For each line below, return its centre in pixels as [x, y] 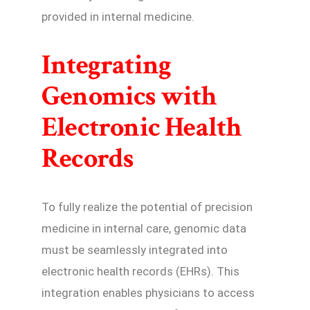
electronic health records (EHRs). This [140, 272]
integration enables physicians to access [148, 293]
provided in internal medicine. [118, 16]
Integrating [107, 65]
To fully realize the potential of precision [147, 207]
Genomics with [129, 97]
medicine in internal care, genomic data [144, 229]
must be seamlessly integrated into [135, 250]
